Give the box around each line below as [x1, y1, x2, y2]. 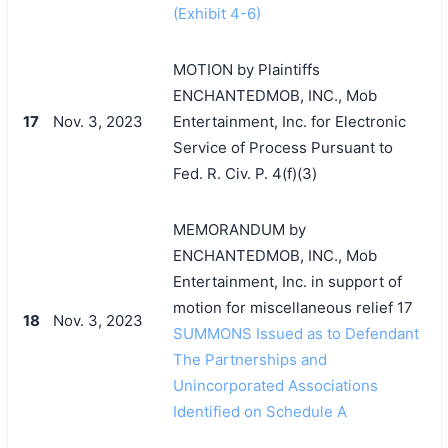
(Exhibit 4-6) [172, 3, 261, 23]
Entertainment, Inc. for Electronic [172, 111, 406, 131]
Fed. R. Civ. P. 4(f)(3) [172, 163, 317, 183]
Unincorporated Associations [172, 375, 378, 395]
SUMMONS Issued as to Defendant [172, 323, 419, 343]
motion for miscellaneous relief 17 [172, 297, 413, 317]
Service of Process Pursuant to [172, 137, 393, 157]
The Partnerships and [172, 349, 327, 369]
